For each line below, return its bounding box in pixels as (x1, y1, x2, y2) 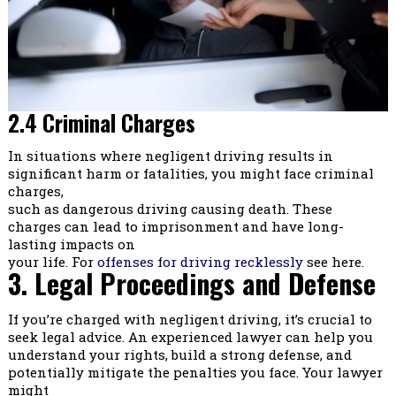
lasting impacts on (7, 235, 135, 254)
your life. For (7, 253, 97, 271)
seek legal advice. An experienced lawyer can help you (7, 328, 373, 346)
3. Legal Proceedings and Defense (7, 263, 376, 304)
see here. (302, 253, 364, 271)
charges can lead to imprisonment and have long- (7, 217, 344, 236)
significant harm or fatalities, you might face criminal (7, 164, 374, 183)
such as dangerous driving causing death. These (7, 200, 332, 218)
